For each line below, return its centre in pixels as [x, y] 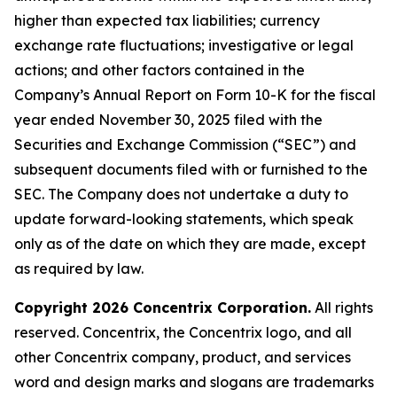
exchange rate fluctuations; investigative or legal [184, 45]
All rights [342, 307]
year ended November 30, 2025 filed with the [168, 120]
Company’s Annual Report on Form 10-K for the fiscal [195, 95]
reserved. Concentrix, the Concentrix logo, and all [183, 332]
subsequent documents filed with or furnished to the [191, 169]
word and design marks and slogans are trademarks [194, 382]
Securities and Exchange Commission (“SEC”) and [185, 144]
